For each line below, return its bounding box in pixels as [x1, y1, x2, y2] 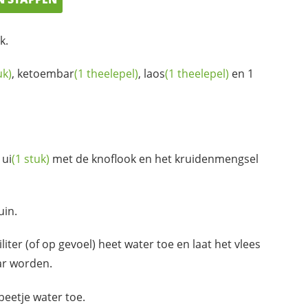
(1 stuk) [12, 151, 49, 166]
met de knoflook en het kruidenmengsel [49, 151, 258, 166]
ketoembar [17, 65, 74, 81]
